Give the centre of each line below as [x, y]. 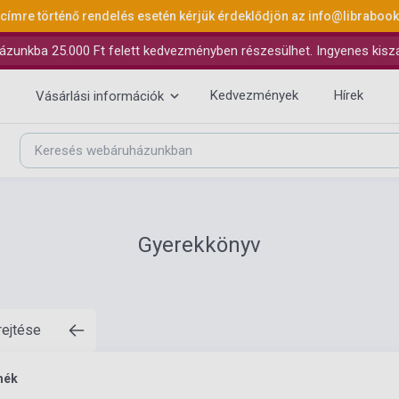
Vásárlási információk [100, 96]
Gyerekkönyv [199, 245]
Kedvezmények [254, 95]
